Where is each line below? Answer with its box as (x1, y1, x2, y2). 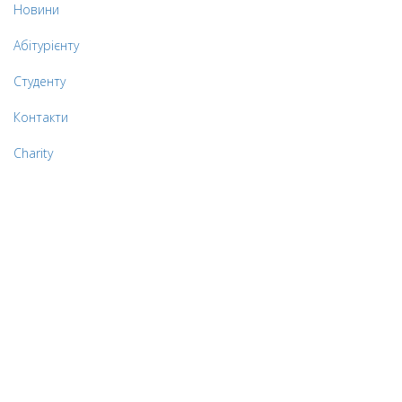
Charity (13, 144, 53, 162)
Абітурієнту (13, 37, 79, 55)
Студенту (13, 73, 66, 91)
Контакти (13, 109, 68, 127)
